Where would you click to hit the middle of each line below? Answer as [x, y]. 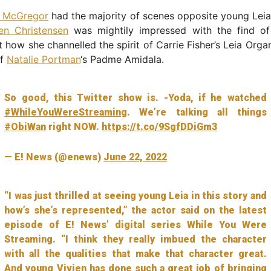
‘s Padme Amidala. [122, 59]
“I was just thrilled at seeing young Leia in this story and [135, 195]
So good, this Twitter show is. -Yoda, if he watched [135, 97]
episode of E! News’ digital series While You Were [135, 224]
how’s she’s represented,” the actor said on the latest [135, 210]
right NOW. [74, 126]
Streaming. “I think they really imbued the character [135, 239]
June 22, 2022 [135, 157]
